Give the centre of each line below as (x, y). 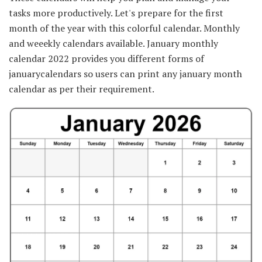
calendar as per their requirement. (82, 89)
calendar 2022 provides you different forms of (106, 59)
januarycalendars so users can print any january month (125, 74)
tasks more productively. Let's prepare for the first (116, 13)
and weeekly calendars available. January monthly (113, 44)
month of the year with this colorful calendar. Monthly (124, 28)
